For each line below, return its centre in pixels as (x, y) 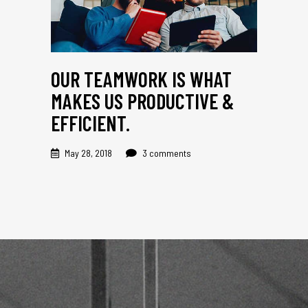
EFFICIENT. (90, 123)
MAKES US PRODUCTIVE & (142, 101)
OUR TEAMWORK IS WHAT (141, 79)
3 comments (166, 153)
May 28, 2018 (88, 153)
